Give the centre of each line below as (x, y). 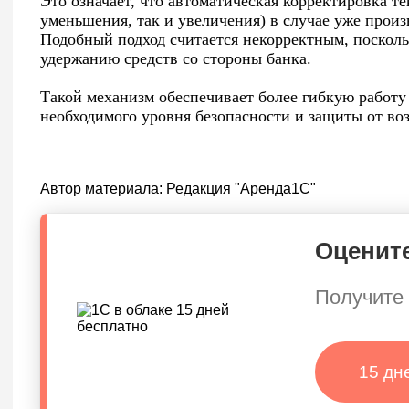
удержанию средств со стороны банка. (176, 58)
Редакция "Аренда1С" (241, 188)
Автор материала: (103, 188)
